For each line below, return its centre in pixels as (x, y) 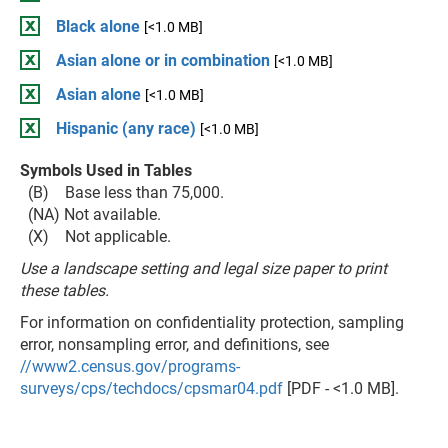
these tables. (64, 290)
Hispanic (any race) (126, 128)
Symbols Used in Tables (106, 170)
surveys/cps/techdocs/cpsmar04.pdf (151, 388)
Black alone (98, 26)
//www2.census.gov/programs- (130, 366)
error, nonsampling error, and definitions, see (174, 344)
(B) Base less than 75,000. (122, 192)
